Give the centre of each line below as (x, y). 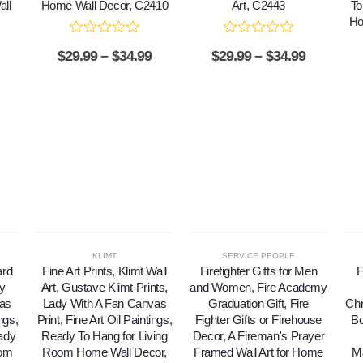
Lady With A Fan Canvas (105, 304)
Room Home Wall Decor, (105, 352)
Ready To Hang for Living (105, 336)
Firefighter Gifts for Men (258, 271)
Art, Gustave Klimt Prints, (105, 288)
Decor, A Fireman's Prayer (258, 336)
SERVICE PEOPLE (258, 256)
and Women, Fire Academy (258, 288)
